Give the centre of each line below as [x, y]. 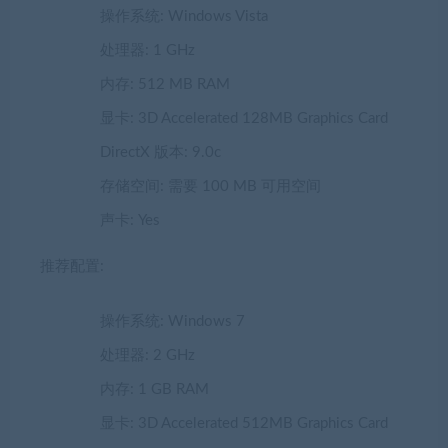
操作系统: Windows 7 [172, 321]
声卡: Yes [130, 220]
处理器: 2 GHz [147, 355]
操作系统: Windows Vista [184, 16]
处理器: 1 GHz [147, 50]
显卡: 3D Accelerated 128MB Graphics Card [244, 118]
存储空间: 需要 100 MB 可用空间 [210, 186]
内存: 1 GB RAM [154, 389]
